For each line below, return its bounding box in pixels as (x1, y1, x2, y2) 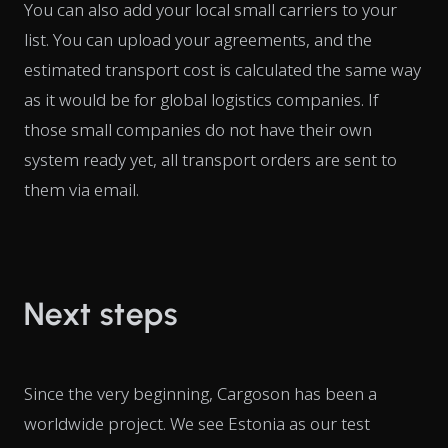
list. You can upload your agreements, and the (24, 28, 372, 52)
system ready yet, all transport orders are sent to (24, 148, 397, 172)
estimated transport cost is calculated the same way (24, 58, 421, 82)
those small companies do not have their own (24, 118, 372, 142)
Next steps (24, 295, 178, 334)
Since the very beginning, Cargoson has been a (24, 382, 377, 406)
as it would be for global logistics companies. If (24, 88, 378, 112)
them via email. (24, 178, 139, 202)
